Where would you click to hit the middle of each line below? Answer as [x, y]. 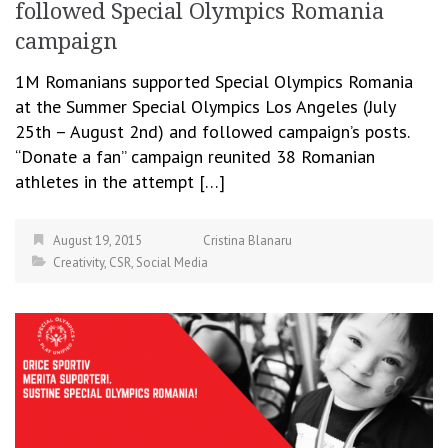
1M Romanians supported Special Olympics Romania [214, 81]
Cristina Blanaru [247, 240]
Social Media [172, 262]
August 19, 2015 [97, 240]
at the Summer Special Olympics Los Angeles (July [205, 106]
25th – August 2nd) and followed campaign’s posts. [212, 131]
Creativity [78, 262]
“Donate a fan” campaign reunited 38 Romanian [195, 156]
